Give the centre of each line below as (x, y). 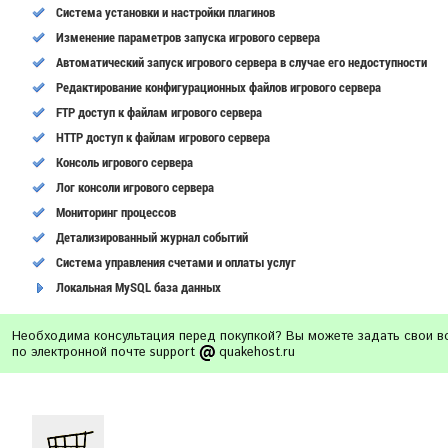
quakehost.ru (255, 353)
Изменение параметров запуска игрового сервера (188, 37)
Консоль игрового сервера (124, 162)
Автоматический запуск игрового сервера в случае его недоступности (241, 62)
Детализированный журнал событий (152, 237)
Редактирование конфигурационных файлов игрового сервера (218, 87)
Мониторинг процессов (116, 212)
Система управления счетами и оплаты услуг (176, 262)
